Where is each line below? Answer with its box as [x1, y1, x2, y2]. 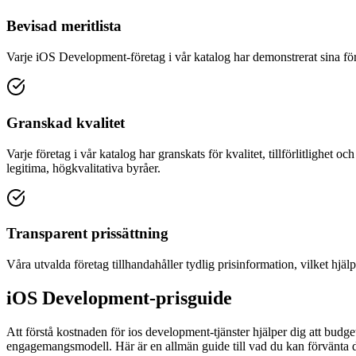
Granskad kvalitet [6, 114, 125, 131]
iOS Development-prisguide [6, 287, 232, 308]
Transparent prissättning [6, 225, 168, 242]
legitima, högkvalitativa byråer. [6, 161, 161, 175]
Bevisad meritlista [6, 17, 122, 35]
